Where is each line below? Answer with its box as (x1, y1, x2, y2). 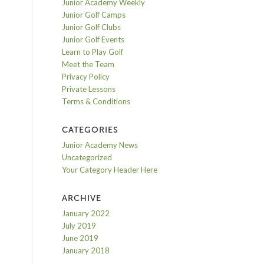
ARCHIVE (62, 193, 102, 203)
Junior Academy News (62, 140, 138, 150)
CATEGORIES (62, 125, 119, 135)
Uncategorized (62, 153, 113, 162)
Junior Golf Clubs (62, 22, 121, 32)
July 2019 (62, 221, 97, 230)
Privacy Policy (62, 72, 110, 81)
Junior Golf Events (62, 35, 125, 44)
